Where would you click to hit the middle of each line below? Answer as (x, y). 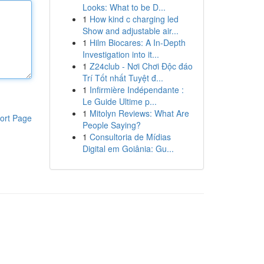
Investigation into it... (121, 54)
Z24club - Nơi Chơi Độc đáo (141, 66)
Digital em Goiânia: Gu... (128, 148)
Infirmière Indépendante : (136, 90)
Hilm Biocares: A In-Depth (137, 42)
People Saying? (111, 125)
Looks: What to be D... (124, 7)
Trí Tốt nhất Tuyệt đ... (123, 78)
